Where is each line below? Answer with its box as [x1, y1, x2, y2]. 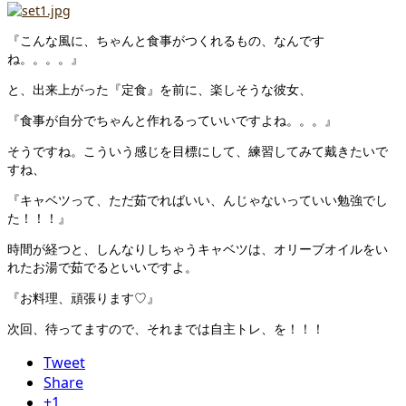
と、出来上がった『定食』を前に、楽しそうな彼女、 [7, 81, 312, 99]
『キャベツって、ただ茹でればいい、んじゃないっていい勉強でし [7, 191, 388, 209]
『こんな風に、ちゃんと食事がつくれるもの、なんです [7, 32, 324, 50]
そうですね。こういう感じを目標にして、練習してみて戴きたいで [7, 142, 388, 160]
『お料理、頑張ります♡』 [7, 289, 159, 307]
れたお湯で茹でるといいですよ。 [7, 258, 198, 276]
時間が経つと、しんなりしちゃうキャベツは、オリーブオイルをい [7, 240, 388, 258]
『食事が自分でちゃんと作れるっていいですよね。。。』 [7, 111, 337, 130]
